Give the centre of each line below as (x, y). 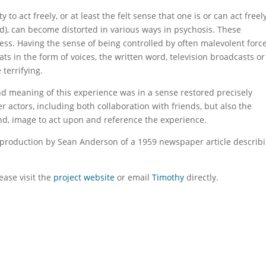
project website (84, 178)
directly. (202, 178)
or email (134, 178)
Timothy (168, 178)
